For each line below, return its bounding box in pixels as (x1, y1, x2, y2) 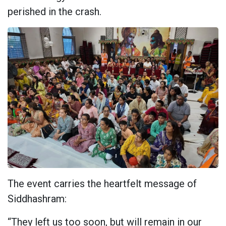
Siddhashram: (8, 193, 67, 205)
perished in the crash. (8, 6, 101, 18)
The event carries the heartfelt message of (8, 178, 197, 190)
